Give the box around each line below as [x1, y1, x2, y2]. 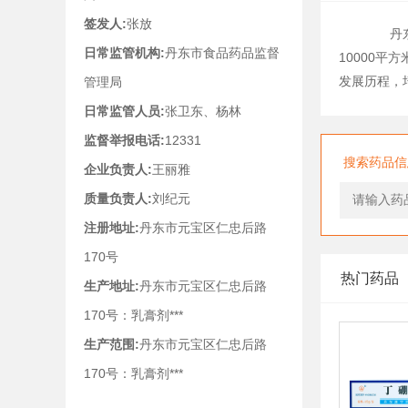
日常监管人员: [84, 104, 165, 118]
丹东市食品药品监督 [165, 46, 280, 60]
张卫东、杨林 [165, 104, 241, 118]
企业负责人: [84, 162, 152, 177]
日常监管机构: [84, 46, 165, 60]
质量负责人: [84, 191, 152, 206]
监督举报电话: [84, 133, 165, 148]
